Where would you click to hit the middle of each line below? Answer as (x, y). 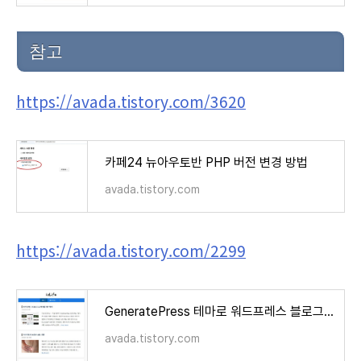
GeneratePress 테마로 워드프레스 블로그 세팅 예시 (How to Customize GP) (329, 311)
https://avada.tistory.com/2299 (131, 250)
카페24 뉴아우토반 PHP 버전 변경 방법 (206, 162)
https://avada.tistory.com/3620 (131, 101)
